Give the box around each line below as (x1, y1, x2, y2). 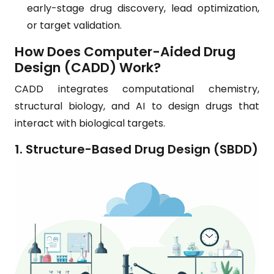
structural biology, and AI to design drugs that (15, 99, 259, 113)
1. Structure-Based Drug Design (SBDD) (15, 141, 258, 158)
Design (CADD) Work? (15, 58, 161, 77)
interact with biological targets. (15, 116, 165, 130)
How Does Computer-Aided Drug (15, 42, 235, 61)
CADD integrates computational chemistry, (15, 82, 259, 96)
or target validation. (27, 18, 122, 32)
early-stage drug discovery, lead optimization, (27, 1, 259, 15)
